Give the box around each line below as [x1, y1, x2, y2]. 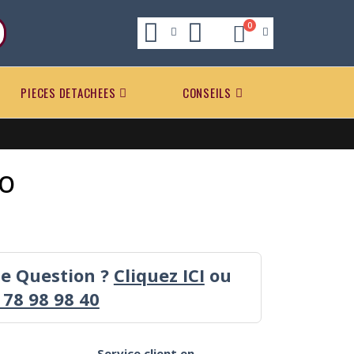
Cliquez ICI [113, 262, 205, 287]
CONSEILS [182, 83, 232, 101]
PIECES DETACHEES [21, 83, 116, 101]
